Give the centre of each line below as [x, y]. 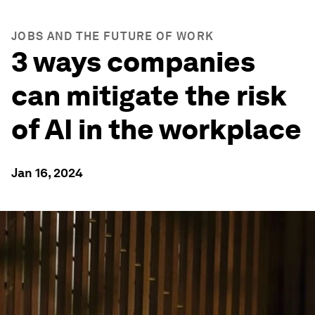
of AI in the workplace [156, 129]
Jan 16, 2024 [47, 173]
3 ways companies [133, 62]
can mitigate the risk [149, 96]
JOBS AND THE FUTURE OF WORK [113, 36]
